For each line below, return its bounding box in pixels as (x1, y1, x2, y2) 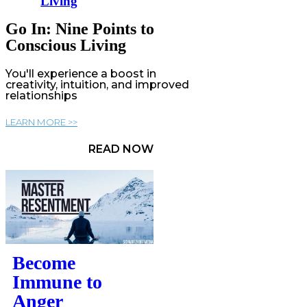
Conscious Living (5, 36, 126, 55)
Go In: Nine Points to (5, 20, 154, 38)
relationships (5, 88, 77, 102)
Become (12, 252, 75, 274)
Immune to (12, 271, 102, 293)
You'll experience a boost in (5, 66, 156, 80)
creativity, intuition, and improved (5, 77, 189, 91)
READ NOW (88, 143, 153, 156)
